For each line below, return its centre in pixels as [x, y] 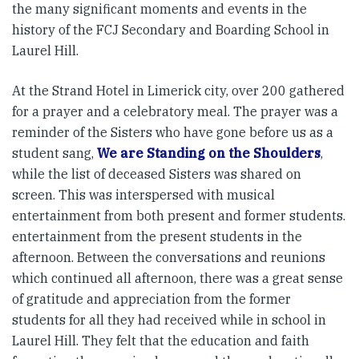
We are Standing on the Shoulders [209, 153]
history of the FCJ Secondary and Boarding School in [171, 30]
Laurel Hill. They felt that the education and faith [161, 341]
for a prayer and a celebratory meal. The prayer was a [175, 112]
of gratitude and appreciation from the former [151, 299]
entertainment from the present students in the [157, 237]
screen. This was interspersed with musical [143, 195]
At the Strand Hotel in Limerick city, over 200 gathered [178, 91]
